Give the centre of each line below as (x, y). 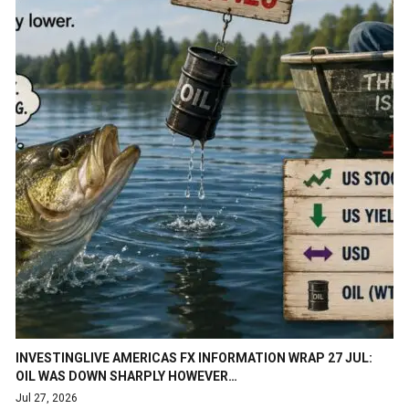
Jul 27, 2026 (47, 398)
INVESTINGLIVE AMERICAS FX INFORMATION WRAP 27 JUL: (194, 357)
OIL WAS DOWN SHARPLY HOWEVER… (126, 376)
